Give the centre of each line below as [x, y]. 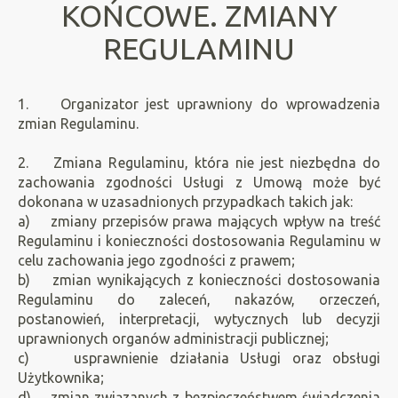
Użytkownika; [61, 378]
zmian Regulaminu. [78, 123]
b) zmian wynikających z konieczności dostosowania [199, 280]
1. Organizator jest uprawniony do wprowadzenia [199, 104]
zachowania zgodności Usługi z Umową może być [199, 182]
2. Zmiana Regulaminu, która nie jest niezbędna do [199, 163]
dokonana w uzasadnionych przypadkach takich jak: [185, 202]
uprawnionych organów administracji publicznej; [173, 338]
